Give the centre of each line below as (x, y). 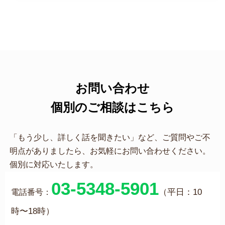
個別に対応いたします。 (53, 164)
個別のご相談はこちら (113, 107)
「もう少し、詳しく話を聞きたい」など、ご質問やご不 (110, 137)
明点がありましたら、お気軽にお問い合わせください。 (110, 151)
